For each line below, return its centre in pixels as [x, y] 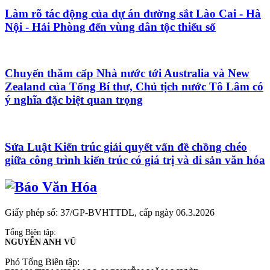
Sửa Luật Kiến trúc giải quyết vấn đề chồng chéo [126, 146]
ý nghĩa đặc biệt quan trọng [74, 100]
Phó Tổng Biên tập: [42, 262]
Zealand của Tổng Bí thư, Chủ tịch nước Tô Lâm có [134, 87]
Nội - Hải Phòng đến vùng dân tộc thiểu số [110, 27]
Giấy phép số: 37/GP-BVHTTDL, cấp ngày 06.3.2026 [110, 212]
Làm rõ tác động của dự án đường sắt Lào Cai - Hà [133, 13]
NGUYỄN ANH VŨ [40, 242]
